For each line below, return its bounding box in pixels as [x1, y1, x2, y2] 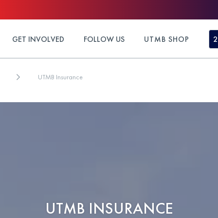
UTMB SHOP [144, 34, 189, 44]
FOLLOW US [84, 34, 125, 44]
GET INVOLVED [12, 34, 64, 44]
